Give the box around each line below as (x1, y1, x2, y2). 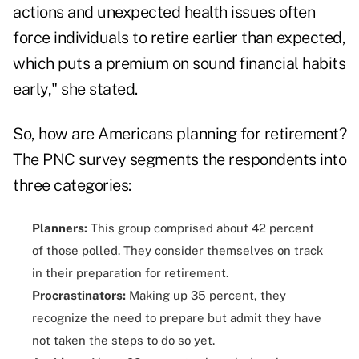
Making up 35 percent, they (126, 288, 286, 303)
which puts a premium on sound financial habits (13, 54, 345, 74)
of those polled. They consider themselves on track (32, 244, 323, 258)
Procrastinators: (32, 288, 126, 303)
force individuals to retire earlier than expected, (13, 28, 345, 48)
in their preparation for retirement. (32, 266, 228, 280)
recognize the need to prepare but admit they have (32, 311, 321, 325)
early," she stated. (13, 79, 138, 99)
